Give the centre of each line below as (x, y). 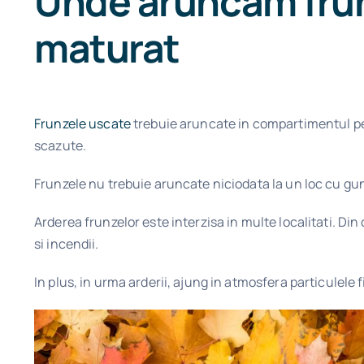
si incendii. (67, 244)
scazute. (61, 146)
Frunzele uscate (82, 124)
